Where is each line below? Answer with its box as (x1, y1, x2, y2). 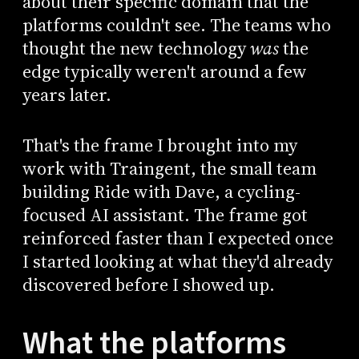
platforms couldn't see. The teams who (22, 12, 331, 38)
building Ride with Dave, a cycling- (22, 179, 301, 204)
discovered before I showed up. (22, 272, 275, 297)
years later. (22, 82, 111, 107)
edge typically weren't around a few (22, 58, 307, 84)
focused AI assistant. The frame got (22, 202, 308, 228)
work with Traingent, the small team (22, 155, 317, 181)
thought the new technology (22, 35, 250, 61)
